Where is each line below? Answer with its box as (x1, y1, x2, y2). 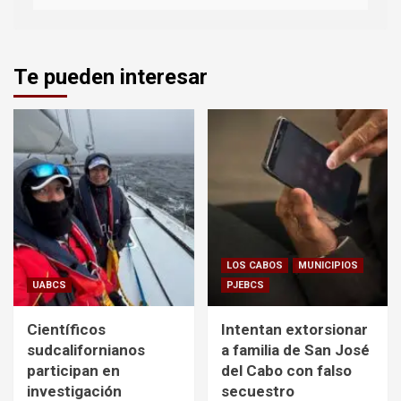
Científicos (27, 320, 106, 339)
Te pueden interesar (13, 64, 208, 90)
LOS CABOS (226, 260, 283, 272)
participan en (27, 362, 120, 380)
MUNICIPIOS (297, 260, 358, 272)
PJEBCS (226, 279, 264, 292)
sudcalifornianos (27, 341, 145, 360)
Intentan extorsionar (220, 320, 368, 339)
